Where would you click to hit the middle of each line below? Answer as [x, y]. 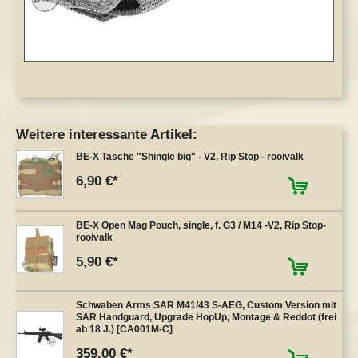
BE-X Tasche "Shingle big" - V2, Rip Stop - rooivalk [190, 157]
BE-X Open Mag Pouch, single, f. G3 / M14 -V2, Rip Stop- [201, 226]
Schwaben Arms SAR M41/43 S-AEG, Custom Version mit [206, 306]
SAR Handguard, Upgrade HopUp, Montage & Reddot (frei [206, 318]
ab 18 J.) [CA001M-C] [124, 330]
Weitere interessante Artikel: [107, 134]
